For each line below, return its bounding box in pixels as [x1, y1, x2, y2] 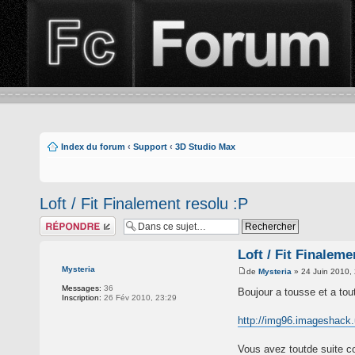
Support [133, 142, 167, 151]
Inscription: [62, 293, 101, 302]
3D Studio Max [175, 142, 235, 151]
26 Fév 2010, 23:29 [101, 293, 177, 302]
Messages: [62, 284, 101, 292]
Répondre [40, 216, 78, 226]
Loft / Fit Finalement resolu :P [40, 195, 248, 212]
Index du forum [61, 142, 125, 151]
